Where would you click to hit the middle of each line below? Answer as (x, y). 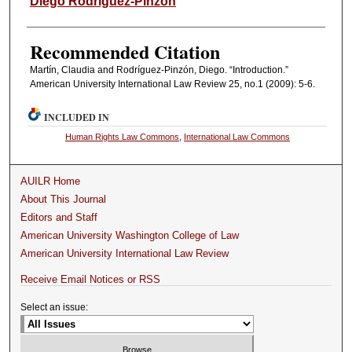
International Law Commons (237, 136)
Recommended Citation (125, 51)
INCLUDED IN (77, 117)
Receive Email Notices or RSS (91, 279)
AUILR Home (51, 181)
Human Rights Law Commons (123, 136)
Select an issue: (55, 307)
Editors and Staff (59, 217)
